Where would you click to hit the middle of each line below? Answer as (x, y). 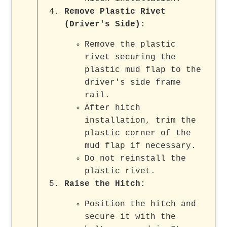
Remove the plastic (130, 44)
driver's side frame (133, 82)
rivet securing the (130, 57)
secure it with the (130, 217)
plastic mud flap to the (143, 70)
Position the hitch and (141, 204)
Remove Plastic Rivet (115, 11)
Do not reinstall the (136, 158)
